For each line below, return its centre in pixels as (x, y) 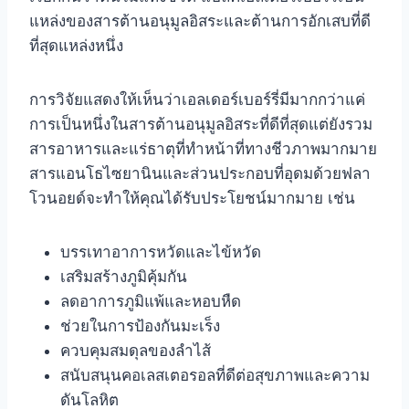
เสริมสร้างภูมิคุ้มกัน (124, 277)
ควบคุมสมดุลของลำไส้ (136, 351)
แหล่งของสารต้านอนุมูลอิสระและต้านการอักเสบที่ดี (200, 21)
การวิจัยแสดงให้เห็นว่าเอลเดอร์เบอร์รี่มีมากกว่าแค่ (197, 100)
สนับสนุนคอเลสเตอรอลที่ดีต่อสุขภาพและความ (215, 376)
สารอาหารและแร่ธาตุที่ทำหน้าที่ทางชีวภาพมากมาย (203, 149)
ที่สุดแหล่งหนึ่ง (76, 46)
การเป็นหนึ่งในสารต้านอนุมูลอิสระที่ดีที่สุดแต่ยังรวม (201, 125)
